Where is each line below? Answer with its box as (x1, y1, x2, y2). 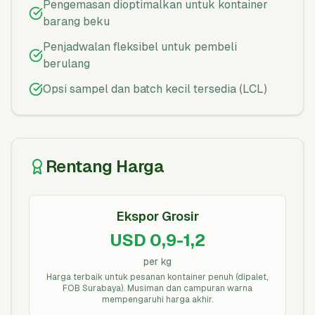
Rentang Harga (46, 157, 165, 176)
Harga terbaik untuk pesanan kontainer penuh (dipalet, (46, 272, 269, 282)
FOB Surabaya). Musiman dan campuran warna (63, 283, 252, 293)
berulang (43, 57, 90, 70)
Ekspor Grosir (116, 209, 199, 224)
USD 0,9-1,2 (110, 231, 205, 250)
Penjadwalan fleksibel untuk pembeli (43, 40, 237, 53)
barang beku (43, 15, 110, 28)
